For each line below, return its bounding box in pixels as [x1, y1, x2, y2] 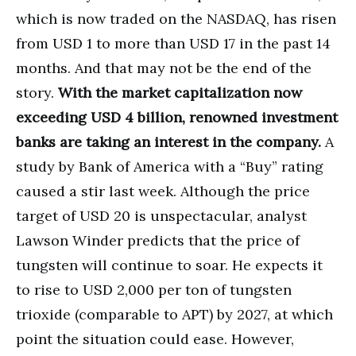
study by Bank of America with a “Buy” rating [16, 157, 323, 176]
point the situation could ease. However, [16, 329, 294, 348]
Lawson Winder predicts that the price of [16, 230, 300, 250]
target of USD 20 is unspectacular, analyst [16, 206, 307, 225]
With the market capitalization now [58, 83, 302, 102]
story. [16, 83, 58, 102]
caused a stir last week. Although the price [16, 181, 310, 200]
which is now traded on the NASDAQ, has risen [16, 9, 336, 28]
